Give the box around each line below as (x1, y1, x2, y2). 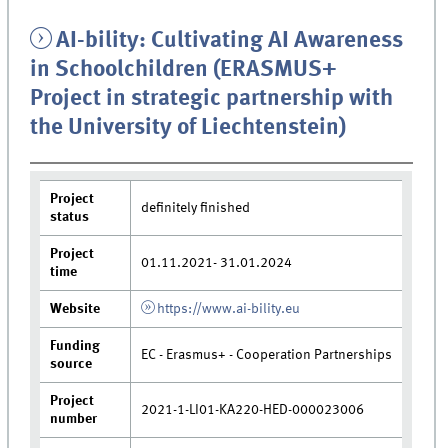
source (50, 356, 93, 371)
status (50, 209, 90, 224)
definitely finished (141, 200, 251, 215)
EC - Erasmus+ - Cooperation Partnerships (141, 347, 393, 362)
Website (50, 301, 101, 316)
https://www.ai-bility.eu (156, 301, 300, 316)
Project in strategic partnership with (30, 88, 394, 111)
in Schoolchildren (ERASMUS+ (30, 59, 338, 82)
